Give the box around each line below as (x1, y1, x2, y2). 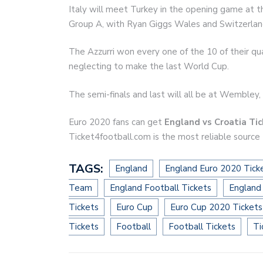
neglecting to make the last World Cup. (69, 60, 229, 73)
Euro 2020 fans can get (69, 116, 164, 129)
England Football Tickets (110, 181, 211, 194)
